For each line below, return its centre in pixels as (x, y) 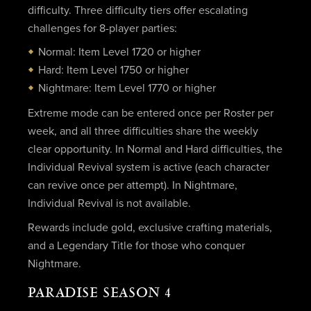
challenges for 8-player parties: (102, 29)
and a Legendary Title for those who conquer (136, 246)
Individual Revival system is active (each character (148, 167)
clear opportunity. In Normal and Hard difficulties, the (155, 149)
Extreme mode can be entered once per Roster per (150, 113)
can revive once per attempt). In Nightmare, (132, 185)
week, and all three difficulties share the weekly (143, 131)
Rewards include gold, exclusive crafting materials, (150, 228)
